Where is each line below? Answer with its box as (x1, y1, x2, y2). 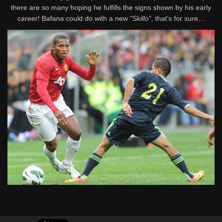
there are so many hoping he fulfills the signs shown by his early (11, 3, 211, 11)
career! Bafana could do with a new (17, 14, 130, 22)
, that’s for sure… (151, 14, 205, 22)
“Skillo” (129, 14, 151, 22)
